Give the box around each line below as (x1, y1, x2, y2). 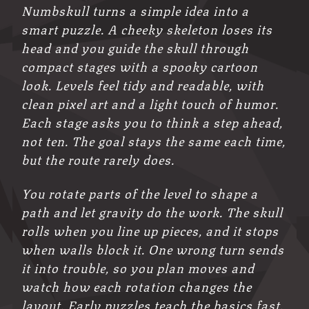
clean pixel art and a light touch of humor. (21, 93, 279, 113)
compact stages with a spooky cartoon (21, 56, 259, 76)
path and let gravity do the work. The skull (21, 201, 283, 221)
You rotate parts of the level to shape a (21, 183, 259, 203)
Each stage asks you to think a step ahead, (21, 112, 283, 132)
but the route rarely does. (21, 149, 175, 169)
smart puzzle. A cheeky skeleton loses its (21, 19, 273, 39)
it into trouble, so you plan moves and (21, 257, 255, 277)
